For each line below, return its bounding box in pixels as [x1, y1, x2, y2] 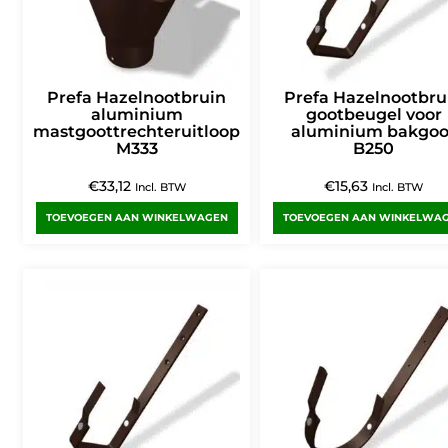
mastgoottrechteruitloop [33, 122, 241, 142]
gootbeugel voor [305, 105, 442, 125]
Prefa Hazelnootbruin [47, 88, 227, 108]
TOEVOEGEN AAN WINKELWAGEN [45, 211, 228, 225]
